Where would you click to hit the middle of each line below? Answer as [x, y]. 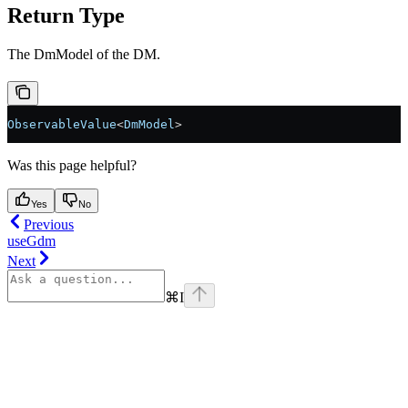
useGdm [31, 240]
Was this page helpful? [72, 165]
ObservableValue [62, 124]
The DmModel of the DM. [84, 54]
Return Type [66, 15]
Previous [49, 224]
